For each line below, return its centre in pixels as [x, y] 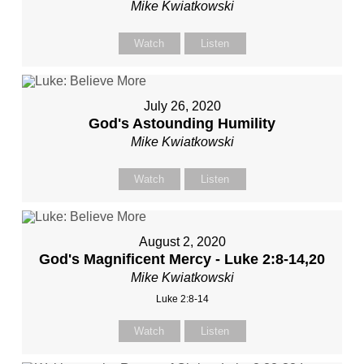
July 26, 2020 [182, 106]
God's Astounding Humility [182, 124]
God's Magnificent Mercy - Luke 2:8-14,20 [182, 260]
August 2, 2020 [182, 242]
